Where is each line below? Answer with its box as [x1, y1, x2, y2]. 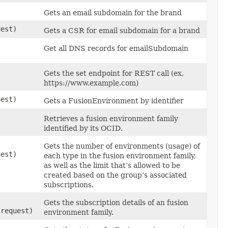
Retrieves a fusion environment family [44, 114, 178, 123]
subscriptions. [44, 180, 94, 189]
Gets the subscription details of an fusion [44, 198, 188, 207]
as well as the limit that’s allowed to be [44, 161, 180, 169]
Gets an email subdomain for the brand [44, 8, 182, 17]
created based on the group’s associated [44, 170, 187, 179]
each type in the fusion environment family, [44, 151, 196, 160]
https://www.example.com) [44, 78, 138, 87]
